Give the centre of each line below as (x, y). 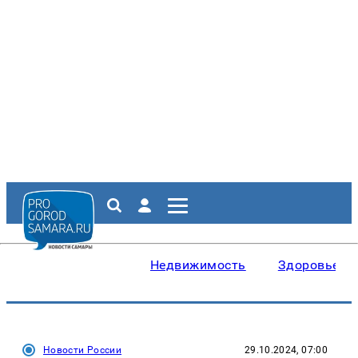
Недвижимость (198, 265)
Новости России (83, 350)
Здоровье (308, 265)
